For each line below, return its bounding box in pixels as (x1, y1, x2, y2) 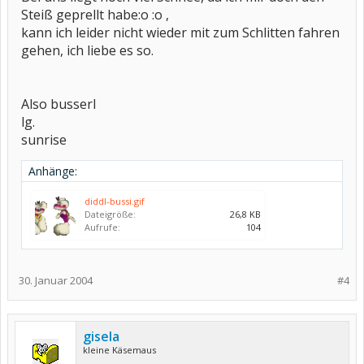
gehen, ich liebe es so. (21, 41, 154, 59)
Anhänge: (28, 163, 77, 179)
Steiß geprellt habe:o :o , (21, 6, 169, 24)
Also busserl (21, 95, 96, 113)
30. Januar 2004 (19, 273, 93, 288)
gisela (83, 327, 119, 345)
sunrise (21, 131, 67, 149)
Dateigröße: (84, 208, 136, 220)
